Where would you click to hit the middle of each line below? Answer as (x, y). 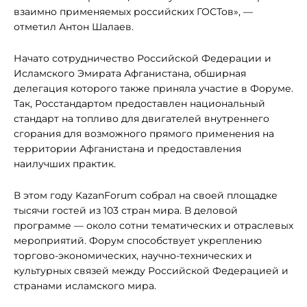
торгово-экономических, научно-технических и (133, 256)
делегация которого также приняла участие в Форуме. (153, 88)
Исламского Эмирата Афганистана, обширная (130, 73)
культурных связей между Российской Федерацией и (151, 271)
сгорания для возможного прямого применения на (144, 134)
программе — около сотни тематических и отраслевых (153, 225)
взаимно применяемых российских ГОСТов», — (133, 12)
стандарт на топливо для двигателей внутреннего (142, 119)
